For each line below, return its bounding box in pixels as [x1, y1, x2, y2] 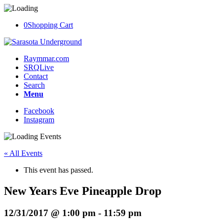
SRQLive [24, 63, 54, 72]
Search [24, 81, 45, 89]
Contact [24, 72, 48, 80]
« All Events [4, 149, 42, 157]
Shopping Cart [28, 21, 73, 29]
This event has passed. [24, 166, 93, 174]
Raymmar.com [24, 54, 69, 63]
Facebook [24, 107, 54, 115]
